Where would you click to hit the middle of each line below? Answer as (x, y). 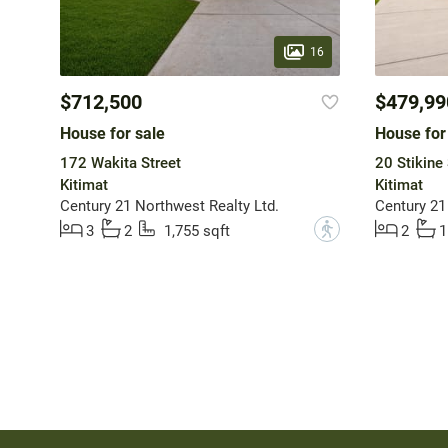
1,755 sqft (196, 231)
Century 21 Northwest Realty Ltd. (169, 206)
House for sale (112, 134)
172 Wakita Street (120, 163)
